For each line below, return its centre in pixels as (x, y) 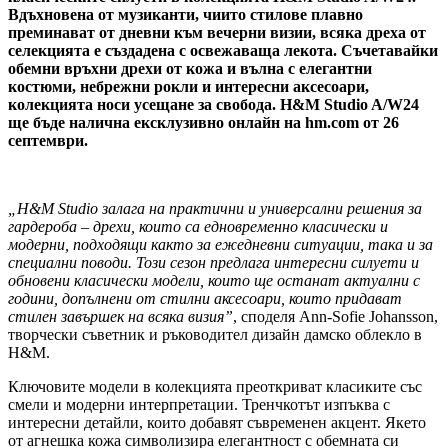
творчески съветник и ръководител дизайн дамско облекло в (215, 335)
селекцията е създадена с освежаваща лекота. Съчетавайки (223, 51)
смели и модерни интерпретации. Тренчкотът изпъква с (199, 405)
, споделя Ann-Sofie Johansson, (335, 317)
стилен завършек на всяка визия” (120, 317)
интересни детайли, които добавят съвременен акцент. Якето (217, 423)
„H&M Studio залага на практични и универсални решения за (215, 209)
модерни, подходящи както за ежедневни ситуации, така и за (220, 245)
